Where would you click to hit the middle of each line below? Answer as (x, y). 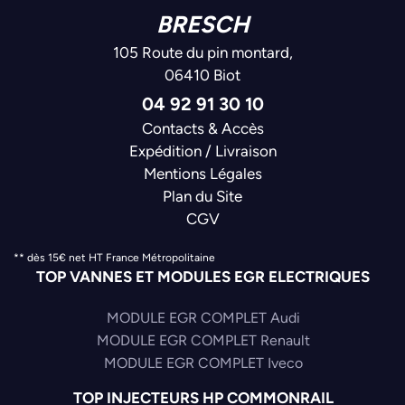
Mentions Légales (202, 174)
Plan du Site (202, 197)
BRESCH (202, 24)
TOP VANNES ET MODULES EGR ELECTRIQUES (203, 277)
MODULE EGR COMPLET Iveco (203, 363)
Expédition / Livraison (202, 151)
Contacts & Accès (202, 129)
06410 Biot (202, 75)
